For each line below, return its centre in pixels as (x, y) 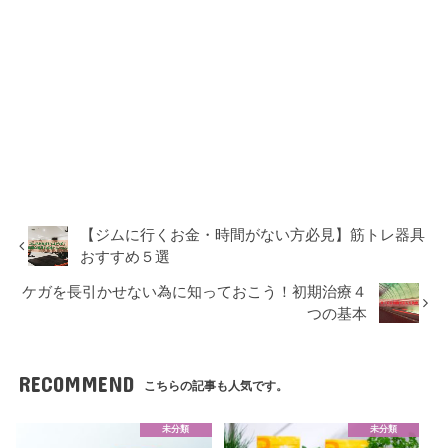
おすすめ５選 (125, 257)
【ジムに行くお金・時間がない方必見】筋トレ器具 (253, 235)
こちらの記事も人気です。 (216, 386)
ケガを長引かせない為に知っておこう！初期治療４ (195, 292)
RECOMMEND (75, 384)
